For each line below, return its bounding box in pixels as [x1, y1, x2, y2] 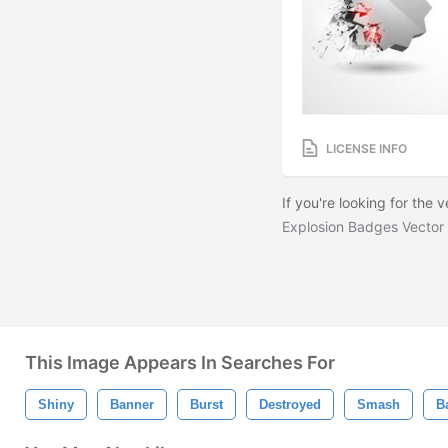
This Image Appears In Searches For [25, 352, 335, 373]
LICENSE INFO [326, 140, 407, 156]
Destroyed [259, 397, 321, 412]
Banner [110, 397, 154, 412]
